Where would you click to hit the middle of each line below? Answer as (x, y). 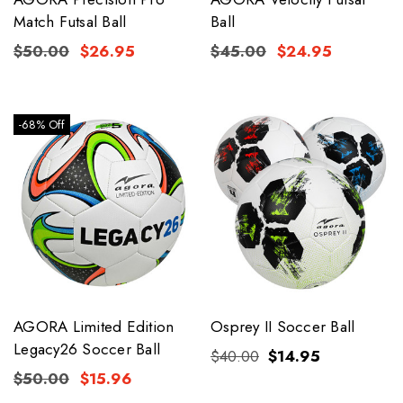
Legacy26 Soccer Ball (87, 349)
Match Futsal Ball (70, 22)
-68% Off (42, 125)
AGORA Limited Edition (94, 327)
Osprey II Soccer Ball (283, 327)
